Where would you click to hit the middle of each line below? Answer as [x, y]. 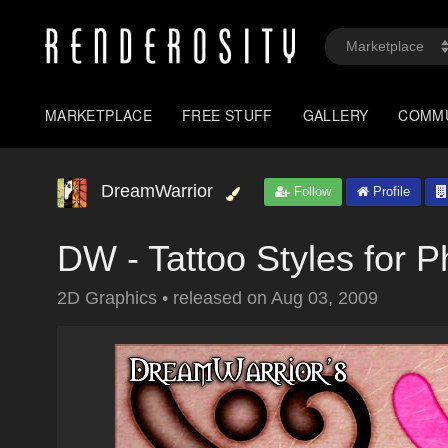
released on [222, 298]
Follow [310, 191]
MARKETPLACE [99, 115]
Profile [389, 191]
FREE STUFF [227, 115]
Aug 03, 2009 [324, 298]
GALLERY [335, 115]
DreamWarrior [157, 191]
